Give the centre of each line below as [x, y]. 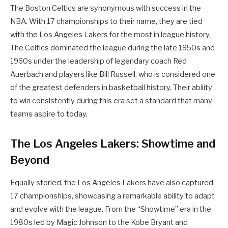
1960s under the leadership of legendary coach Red [98, 61]
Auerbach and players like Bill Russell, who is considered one [113, 75]
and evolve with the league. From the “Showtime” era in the [111, 209]
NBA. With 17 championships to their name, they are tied [106, 22]
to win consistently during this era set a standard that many [111, 101]
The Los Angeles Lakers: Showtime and [113, 144]
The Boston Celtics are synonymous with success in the [106, 8]
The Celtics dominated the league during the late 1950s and [112, 48]
